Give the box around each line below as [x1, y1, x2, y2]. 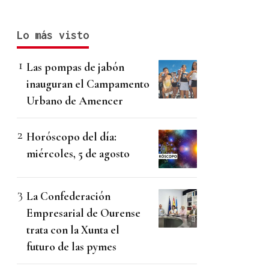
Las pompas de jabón [26, 60, 124, 74]
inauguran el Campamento [26, 77, 150, 91]
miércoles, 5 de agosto [26, 147, 130, 161]
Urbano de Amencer [26, 94, 123, 108]
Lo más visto [17, 29, 89, 42]
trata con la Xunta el [26, 223, 119, 237]
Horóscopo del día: [26, 130, 116, 144]
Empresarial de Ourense [26, 206, 141, 220]
